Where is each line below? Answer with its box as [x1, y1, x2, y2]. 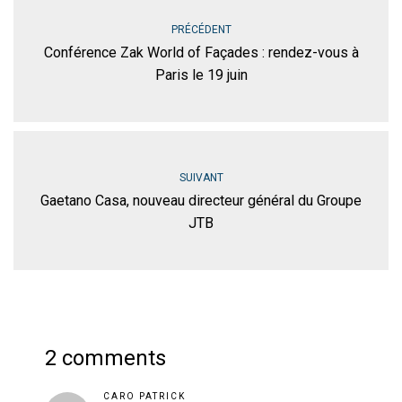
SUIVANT [179, 170, 223, 184]
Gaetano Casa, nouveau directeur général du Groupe [40, 191, 362, 209]
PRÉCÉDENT [170, 22, 232, 36]
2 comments [45, 345, 166, 371]
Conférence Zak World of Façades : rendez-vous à [43, 43, 359, 61]
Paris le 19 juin [154, 66, 248, 83]
